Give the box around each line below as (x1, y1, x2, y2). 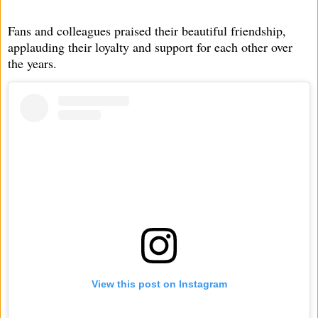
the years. (8, 54, 57, 72)
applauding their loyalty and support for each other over (8, 38, 292, 55)
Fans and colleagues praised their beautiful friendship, (8, 21, 286, 39)
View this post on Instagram (91, 278, 227, 290)
